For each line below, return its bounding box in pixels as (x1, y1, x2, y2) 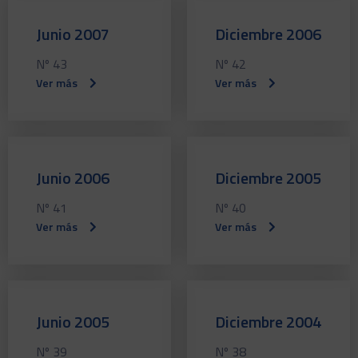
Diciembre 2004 (215, 308, 321, 334)
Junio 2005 (36, 308, 109, 334)
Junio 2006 (36, 165, 109, 190)
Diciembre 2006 (215, 21, 321, 46)
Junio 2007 (36, 21, 109, 46)
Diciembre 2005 (215, 165, 321, 190)
